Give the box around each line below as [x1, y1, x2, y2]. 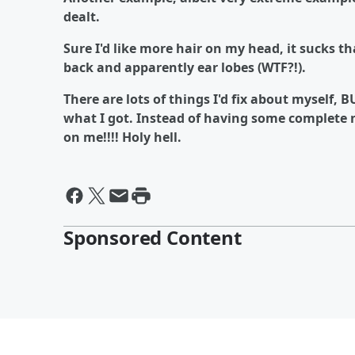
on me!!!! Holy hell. [63, 128, 181, 146]
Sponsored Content [63, 224, 242, 250]
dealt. [63, 8, 100, 25]
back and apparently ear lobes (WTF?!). [63, 59, 306, 76]
